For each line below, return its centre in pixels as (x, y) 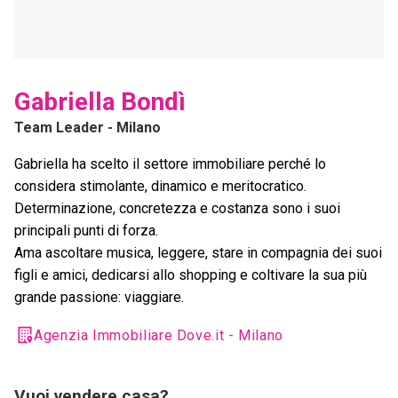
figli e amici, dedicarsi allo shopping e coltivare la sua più (191, 275)
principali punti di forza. (86, 231)
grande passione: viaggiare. (99, 298)
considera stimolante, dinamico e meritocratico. (160, 187)
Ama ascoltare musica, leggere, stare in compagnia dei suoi (198, 253)
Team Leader (59, 128)
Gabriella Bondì (100, 102)
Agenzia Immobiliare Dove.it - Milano (159, 336)
